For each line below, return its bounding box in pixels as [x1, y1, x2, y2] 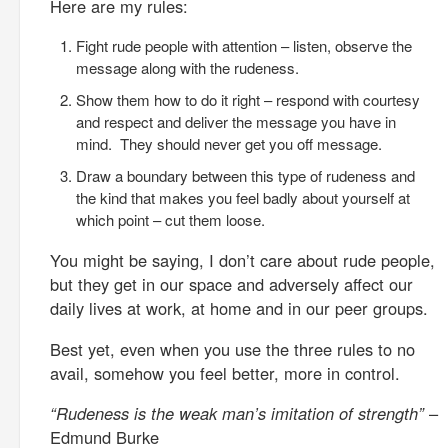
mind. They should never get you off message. [75, 132, 382, 154]
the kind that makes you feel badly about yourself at [75, 186, 410, 208]
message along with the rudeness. [75, 56, 299, 78]
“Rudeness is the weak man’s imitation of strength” [50, 401, 424, 425]
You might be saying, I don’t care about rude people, [50, 248, 435, 272]
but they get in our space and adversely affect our [50, 272, 413, 296]
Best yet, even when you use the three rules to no [50, 336, 415, 361]
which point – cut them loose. [75, 208, 265, 230]
